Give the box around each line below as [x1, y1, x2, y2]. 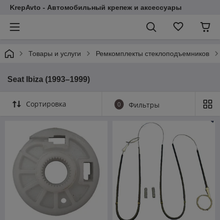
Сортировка [26, 99, 66, 109]
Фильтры [129, 100, 160, 110]
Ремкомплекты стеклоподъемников [96, 50, 209, 57]
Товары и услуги [28, 50, 81, 57]
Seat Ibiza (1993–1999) [7, 75, 90, 83]
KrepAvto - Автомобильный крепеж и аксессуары [10, 3, 182, 11]
